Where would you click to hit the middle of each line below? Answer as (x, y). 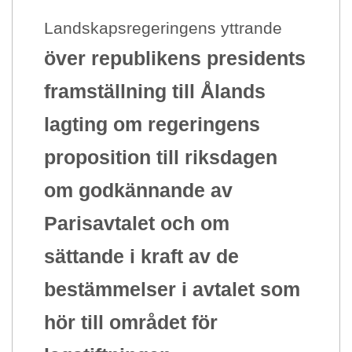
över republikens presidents (175, 58)
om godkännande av (138, 190)
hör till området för (131, 322)
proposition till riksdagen (161, 157)
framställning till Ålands (155, 91)
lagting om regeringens (152, 124)
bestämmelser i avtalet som (172, 289)
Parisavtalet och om (137, 223)
